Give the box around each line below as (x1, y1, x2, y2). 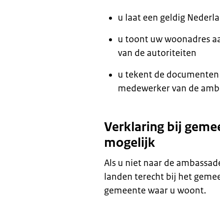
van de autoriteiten (118, 47, 196, 59)
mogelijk (104, 134, 155, 151)
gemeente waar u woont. (104, 185, 206, 196)
